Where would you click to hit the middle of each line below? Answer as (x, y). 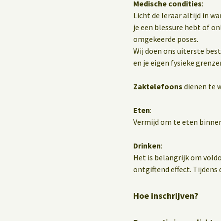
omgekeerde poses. (166, 39)
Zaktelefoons (158, 86)
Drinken (147, 145)
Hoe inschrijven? (166, 195)
